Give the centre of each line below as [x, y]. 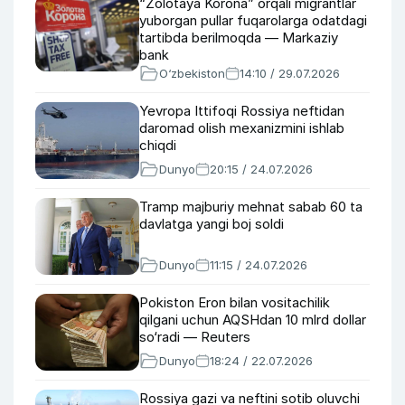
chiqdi [158, 145]
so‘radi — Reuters [195, 337]
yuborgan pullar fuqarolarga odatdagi [253, 20]
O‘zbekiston [192, 73]
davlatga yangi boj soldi [212, 224]
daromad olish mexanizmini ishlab [242, 128]
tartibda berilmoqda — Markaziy [239, 38]
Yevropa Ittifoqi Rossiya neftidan [242, 111]
